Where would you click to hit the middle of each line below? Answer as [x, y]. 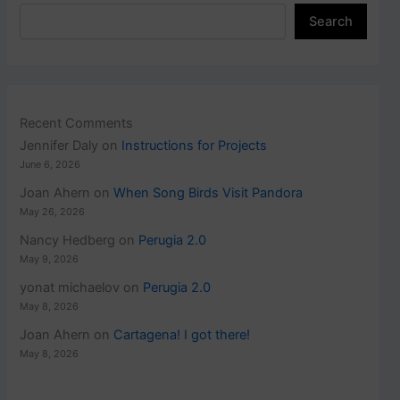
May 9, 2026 [50, 259]
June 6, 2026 [50, 165]
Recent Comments [77, 124]
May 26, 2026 [53, 212]
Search [330, 22]
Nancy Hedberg [68, 241]
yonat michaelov [70, 288]
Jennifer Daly [59, 146]
